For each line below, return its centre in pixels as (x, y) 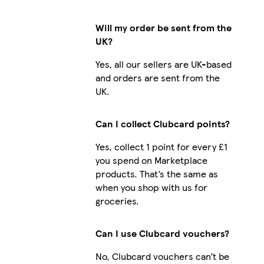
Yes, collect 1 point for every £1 (161, 146)
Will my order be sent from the (163, 27)
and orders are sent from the (157, 77)
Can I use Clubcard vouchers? (162, 233)
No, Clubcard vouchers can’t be (162, 256)
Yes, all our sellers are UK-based (163, 64)
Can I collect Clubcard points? (162, 123)
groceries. (117, 200)
